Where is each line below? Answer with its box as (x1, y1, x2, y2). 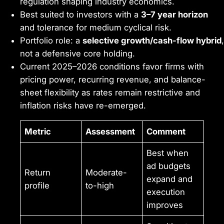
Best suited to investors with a (20, 9, 141, 20)
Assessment (85, 126, 135, 136)
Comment (146, 126, 186, 136)
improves (146, 199, 183, 210)
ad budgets (146, 160, 191, 171)
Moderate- (85, 167, 127, 177)
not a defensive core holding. (20, 48, 135, 59)
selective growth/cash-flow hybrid (82, 35, 221, 46)
